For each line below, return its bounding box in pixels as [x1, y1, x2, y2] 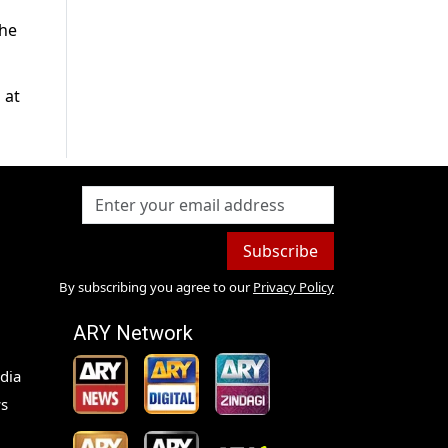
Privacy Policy [252, 278, 334, 297]
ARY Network [73, 321, 193, 346]
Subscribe [242, 240, 318, 263]
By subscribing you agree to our [58, 278, 250, 297]
